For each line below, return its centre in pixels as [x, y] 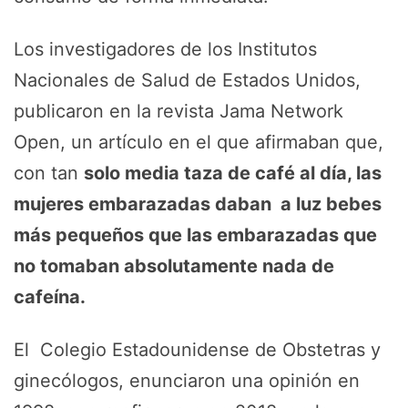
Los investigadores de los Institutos [165, 49]
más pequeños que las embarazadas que [195, 235]
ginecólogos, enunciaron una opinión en [187, 381]
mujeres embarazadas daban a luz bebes [198, 204]
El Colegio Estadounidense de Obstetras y [197, 350]
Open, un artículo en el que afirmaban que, [199, 142]
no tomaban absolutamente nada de [174, 266]
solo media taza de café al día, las [233, 173]
